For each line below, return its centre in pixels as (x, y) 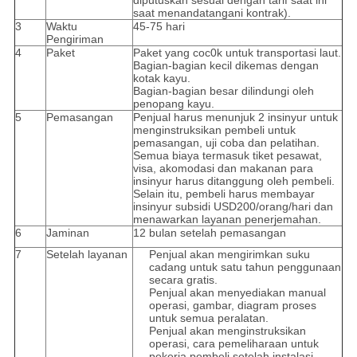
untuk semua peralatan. (208, 318)
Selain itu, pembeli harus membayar (224, 194)
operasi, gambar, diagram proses (232, 306)
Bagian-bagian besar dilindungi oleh (223, 91)
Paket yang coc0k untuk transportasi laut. (237, 53)
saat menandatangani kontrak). (212, 13)
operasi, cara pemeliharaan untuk (233, 344)
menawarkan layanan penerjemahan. (227, 220)
